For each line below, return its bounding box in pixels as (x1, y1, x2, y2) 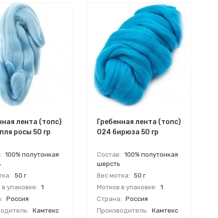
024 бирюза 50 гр (97, 127, 159, 136)
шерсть (97, 160, 120, 167)
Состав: (97, 150, 121, 158)
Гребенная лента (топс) (97, 117, 181, 126)
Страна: (97, 195, 122, 202)
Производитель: (97, 206, 148, 214)
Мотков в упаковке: (97, 183, 157, 191)
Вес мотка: (97, 171, 130, 179)
